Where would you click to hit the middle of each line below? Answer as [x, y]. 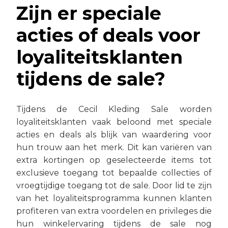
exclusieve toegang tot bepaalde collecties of [114, 173]
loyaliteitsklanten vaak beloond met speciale [114, 122]
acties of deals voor [108, 35]
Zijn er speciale [89, 13]
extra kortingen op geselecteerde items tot [114, 160]
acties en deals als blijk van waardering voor [114, 135]
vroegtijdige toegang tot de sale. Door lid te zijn [114, 186]
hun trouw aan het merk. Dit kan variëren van [114, 147]
